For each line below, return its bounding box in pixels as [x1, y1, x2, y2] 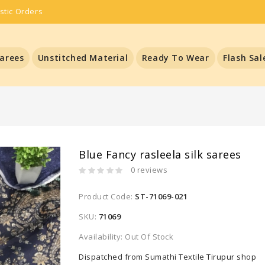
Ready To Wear [141, 52, 209, 63]
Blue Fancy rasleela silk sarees [79, 147, 241, 161]
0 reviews [130, 164, 168, 175]
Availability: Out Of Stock [79, 231, 174, 242]
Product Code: [79, 191, 135, 202]
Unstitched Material [37, 52, 128, 63]
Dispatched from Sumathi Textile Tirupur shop [79, 251, 257, 262]
